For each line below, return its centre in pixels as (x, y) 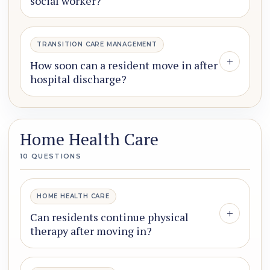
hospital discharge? (78, 79)
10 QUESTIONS (51, 156)
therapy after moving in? (91, 231)
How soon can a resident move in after (124, 65)
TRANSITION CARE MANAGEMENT (97, 45)
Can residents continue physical (109, 217)
